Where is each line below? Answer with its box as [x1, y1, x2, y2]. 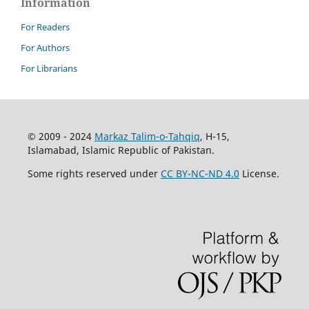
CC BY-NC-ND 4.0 [160, 167, 239, 181]
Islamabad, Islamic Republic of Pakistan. [27, 143, 215, 157]
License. [239, 167, 279, 181]
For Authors [21, 41, 70, 54]
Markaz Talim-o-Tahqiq [94, 130, 200, 143]
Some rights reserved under [27, 167, 161, 181]
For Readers [21, 21, 70, 34]
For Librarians [21, 62, 77, 75]
